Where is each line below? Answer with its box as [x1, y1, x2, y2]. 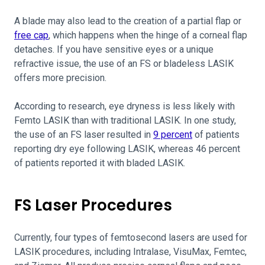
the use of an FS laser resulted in [14, 129, 153, 140]
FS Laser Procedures [14, 195, 172, 216]
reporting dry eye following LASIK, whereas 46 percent [14, 143, 240, 154]
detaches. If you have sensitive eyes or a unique [14, 44, 214, 55]
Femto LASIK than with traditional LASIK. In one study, [14, 115, 236, 126]
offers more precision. [14, 72, 106, 83]
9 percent [153, 129, 192, 140]
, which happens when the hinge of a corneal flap [49, 30, 247, 41]
